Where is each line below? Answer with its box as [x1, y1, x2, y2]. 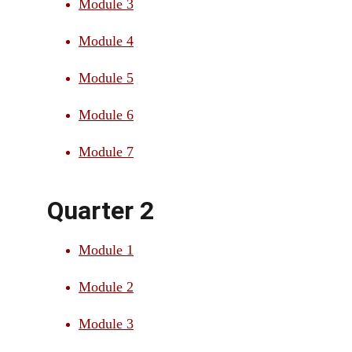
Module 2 [79, 279, 134, 295]
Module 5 [79, 70, 134, 86]
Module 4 [79, 33, 134, 49]
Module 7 [79, 144, 134, 159]
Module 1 [79, 242, 134, 258]
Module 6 [79, 107, 134, 123]
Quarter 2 [47, 196, 154, 225]
